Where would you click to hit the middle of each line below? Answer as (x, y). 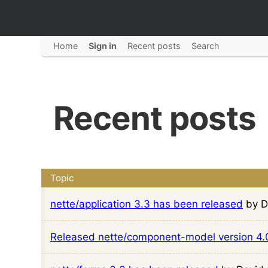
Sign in (103, 46)
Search (205, 46)
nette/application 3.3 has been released (147, 204)
